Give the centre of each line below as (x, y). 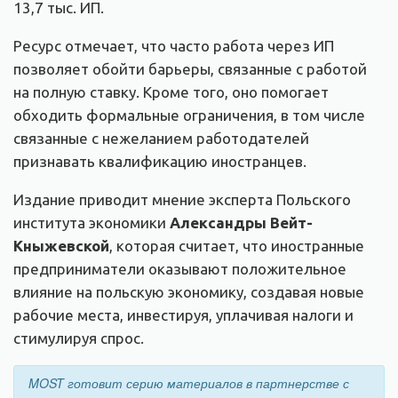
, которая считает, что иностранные (237, 245)
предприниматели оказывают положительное (180, 268)
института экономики (92, 222)
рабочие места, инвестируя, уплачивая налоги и (183, 314)
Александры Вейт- (241, 222)
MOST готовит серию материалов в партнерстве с (189, 382)
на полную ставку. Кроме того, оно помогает (171, 92)
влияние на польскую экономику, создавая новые (189, 291)
